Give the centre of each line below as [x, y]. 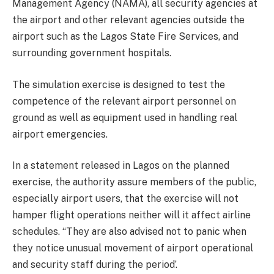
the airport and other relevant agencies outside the [128, 20]
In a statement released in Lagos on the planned [121, 166]
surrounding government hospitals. [92, 53]
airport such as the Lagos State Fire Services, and [125, 37]
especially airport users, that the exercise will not [125, 199]
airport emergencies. [60, 134]
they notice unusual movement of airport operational [133, 248]
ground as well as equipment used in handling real [125, 117]
